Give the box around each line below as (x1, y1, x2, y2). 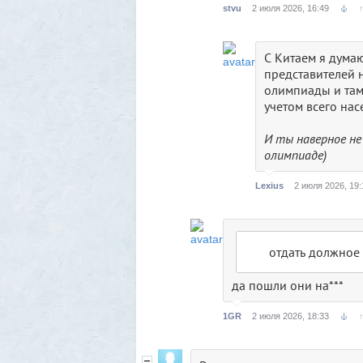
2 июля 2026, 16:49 (252, 3, 329, 13)
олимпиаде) (264, 147, 327, 163)
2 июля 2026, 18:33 (252, 311, 329, 321)
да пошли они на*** (232, 277, 344, 293)
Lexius (255, 181, 284, 190)
